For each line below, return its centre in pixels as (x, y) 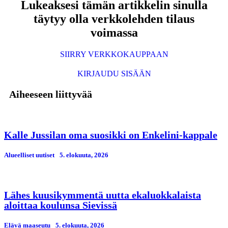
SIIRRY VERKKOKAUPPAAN (114, 54)
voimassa (114, 32)
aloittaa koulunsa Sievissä (61, 205)
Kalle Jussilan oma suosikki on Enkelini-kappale (111, 135)
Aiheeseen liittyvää (51, 94)
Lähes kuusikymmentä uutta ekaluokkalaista (103, 195)
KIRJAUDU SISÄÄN (114, 73)
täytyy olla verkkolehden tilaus (114, 19)
